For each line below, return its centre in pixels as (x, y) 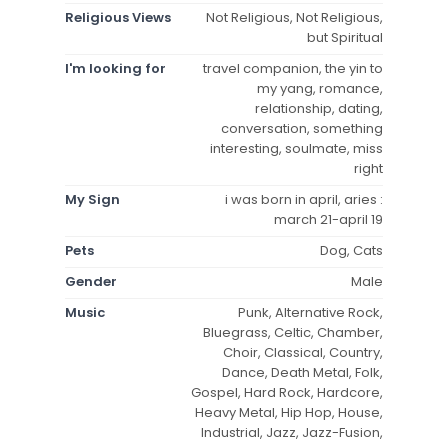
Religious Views (118, 17)
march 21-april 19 (328, 219)
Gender (91, 281)
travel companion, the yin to (293, 68)
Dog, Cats (351, 250)
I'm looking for (115, 68)
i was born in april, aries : (304, 199)
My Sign (92, 199)
